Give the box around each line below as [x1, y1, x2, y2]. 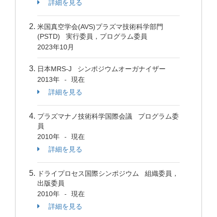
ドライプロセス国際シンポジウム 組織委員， [37, 170, 179, 177]
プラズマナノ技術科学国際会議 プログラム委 [37, 112, 179, 120]
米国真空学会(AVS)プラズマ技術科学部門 [37, 23, 163, 31]
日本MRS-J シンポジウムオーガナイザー [37, 65, 170, 73]
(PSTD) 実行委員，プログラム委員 [37, 32, 151, 40]
